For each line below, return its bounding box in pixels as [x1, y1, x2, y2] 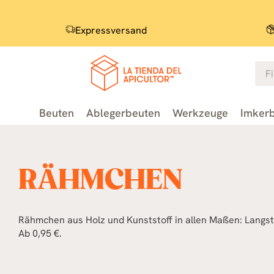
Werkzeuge [172, 106, 228, 120]
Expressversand [75, 24, 147, 37]
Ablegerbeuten [86, 106, 160, 120]
